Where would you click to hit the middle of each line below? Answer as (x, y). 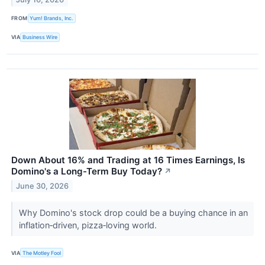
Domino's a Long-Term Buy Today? (87, 171)
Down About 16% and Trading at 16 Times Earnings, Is (128, 160)
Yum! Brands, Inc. (52, 18)
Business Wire (40, 37)
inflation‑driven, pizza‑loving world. (89, 225)
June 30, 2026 (43, 186)
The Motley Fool (42, 253)
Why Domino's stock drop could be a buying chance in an (133, 212)
